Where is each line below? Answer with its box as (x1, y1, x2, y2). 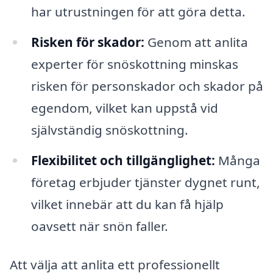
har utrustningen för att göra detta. (30, 2, 246, 20)
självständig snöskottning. (30, 121, 188, 138)
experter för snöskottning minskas (30, 55, 238, 73)
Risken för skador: (30, 33, 144, 51)
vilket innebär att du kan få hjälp (30, 195, 224, 213)
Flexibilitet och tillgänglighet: (30, 151, 215, 169)
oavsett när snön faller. (30, 217, 168, 235)
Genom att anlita (144, 33, 248, 51)
